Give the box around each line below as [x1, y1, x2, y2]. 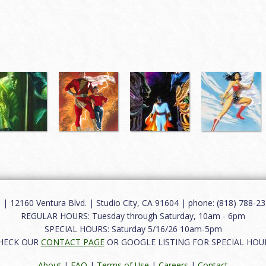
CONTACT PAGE [40, 236, 104, 248]
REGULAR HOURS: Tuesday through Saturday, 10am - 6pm [21, 210, 245, 221]
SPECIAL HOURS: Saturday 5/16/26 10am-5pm [44, 223, 222, 235]
